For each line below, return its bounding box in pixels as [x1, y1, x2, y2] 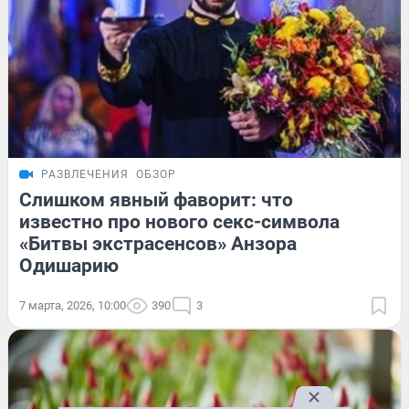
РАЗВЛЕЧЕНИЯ [41, 167, 129, 181]
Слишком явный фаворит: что [19, 188, 293, 211]
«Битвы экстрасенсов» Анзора [19, 232, 297, 255]
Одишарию [19, 254, 119, 277]
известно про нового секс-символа [19, 210, 340, 233]
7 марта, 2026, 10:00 [19, 298, 126, 312]
